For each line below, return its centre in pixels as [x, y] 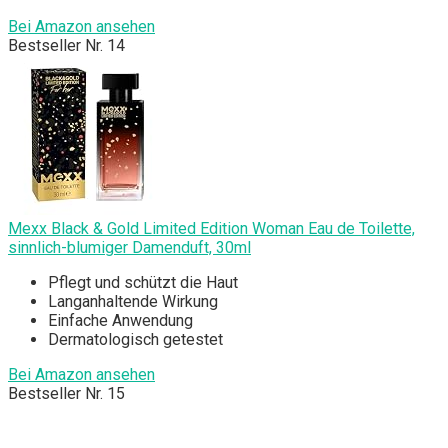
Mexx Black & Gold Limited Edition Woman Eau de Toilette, [211, 229]
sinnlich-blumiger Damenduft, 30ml [129, 248]
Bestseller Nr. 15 [66, 394]
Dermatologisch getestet [135, 340]
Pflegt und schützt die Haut [143, 283]
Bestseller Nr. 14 [66, 46]
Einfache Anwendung [120, 321]
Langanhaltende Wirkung [133, 302]
